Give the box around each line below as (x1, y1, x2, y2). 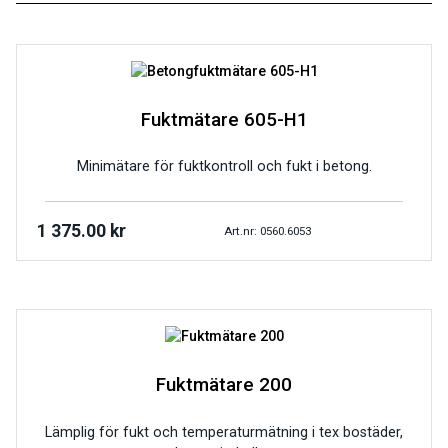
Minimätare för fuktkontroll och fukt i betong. (76, 158, 372, 176)
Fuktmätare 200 (156, 374, 292, 397)
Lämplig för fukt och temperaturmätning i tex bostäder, (45, 423, 403, 441)
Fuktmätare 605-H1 (140, 108, 308, 131)
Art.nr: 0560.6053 (224, 223, 311, 238)
